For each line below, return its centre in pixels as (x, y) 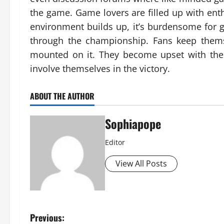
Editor (115, 142)
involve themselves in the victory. (100, 68)
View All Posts (141, 163)
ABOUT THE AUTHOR (62, 96)
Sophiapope (133, 123)
